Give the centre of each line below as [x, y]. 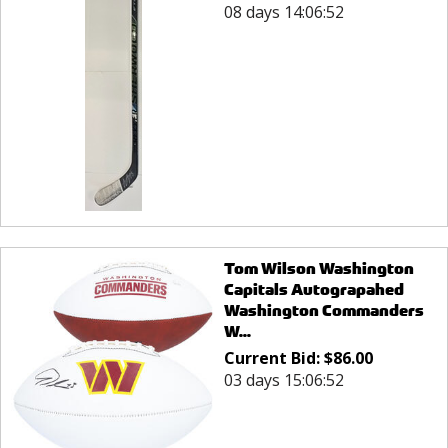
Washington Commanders [323, 311]
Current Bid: [273, 358]
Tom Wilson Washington [318, 269]
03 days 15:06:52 [283, 380]
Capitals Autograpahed [313, 290]
